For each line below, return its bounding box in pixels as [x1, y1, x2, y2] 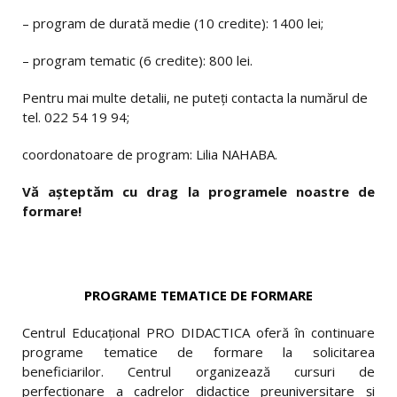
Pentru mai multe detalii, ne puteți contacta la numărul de [22, 89, 368, 106]
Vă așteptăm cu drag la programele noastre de [22, 183, 375, 200]
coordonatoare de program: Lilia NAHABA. [22, 145, 277, 163]
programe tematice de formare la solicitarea [22, 343, 375, 361]
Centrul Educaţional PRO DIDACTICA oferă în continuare [22, 323, 375, 341]
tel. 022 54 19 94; [22, 108, 129, 126]
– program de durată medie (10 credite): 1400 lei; [22, 14, 323, 32]
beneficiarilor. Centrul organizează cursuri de [22, 362, 375, 380]
